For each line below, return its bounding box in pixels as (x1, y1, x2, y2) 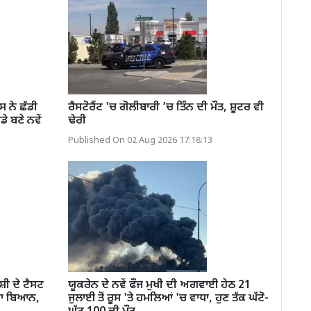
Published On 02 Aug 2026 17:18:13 (67, 135, 212, 146)
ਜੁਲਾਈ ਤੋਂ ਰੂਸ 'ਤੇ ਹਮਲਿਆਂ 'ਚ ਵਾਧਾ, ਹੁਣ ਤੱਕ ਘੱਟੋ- (67, 291, 269, 306)
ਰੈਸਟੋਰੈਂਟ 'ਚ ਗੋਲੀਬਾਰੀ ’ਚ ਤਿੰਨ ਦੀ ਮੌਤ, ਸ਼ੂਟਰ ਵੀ (67, 100, 264, 115)
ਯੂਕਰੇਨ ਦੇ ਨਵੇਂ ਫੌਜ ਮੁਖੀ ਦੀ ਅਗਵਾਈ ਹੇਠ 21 (67, 278, 251, 293)
